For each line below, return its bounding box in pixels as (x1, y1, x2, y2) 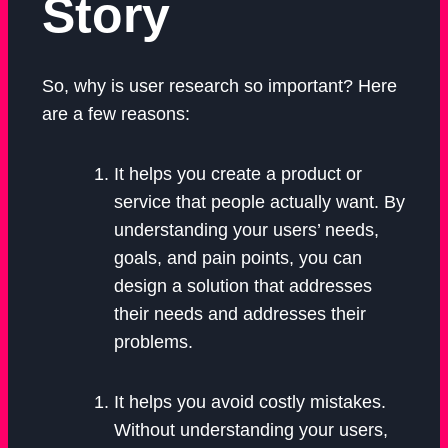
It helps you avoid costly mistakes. (114, 392, 386, 413)
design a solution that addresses (114, 276, 372, 297)
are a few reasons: (42, 104, 190, 125)
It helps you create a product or (114, 164, 362, 185)
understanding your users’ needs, (114, 220, 379, 241)
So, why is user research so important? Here (42, 76, 397, 97)
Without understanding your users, (114, 420, 388, 441)
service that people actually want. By (114, 192, 405, 213)
